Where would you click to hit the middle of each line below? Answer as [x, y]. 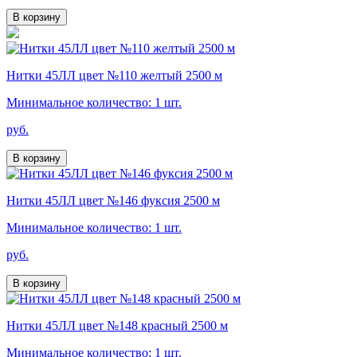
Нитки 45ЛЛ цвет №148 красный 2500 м [117, 326]
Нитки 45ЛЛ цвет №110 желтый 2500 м [114, 76]
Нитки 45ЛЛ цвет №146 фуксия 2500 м [113, 201]
